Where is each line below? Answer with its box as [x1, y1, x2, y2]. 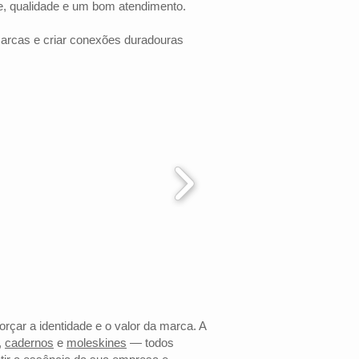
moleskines [67, 336, 127, 349]
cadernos [5, 336, 54, 349]
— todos [127, 336, 174, 349]
